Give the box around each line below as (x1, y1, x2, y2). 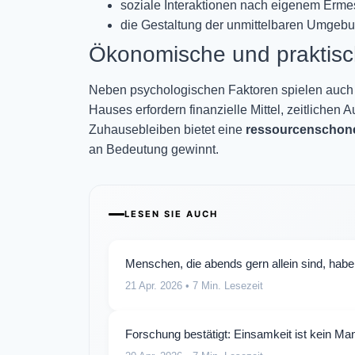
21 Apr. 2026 (125, 279, 182, 292)
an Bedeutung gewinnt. (89, 142, 219, 156)
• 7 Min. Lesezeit (182, 279, 263, 292)
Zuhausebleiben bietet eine (89, 122, 246, 136)
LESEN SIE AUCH (124, 208, 218, 219)
